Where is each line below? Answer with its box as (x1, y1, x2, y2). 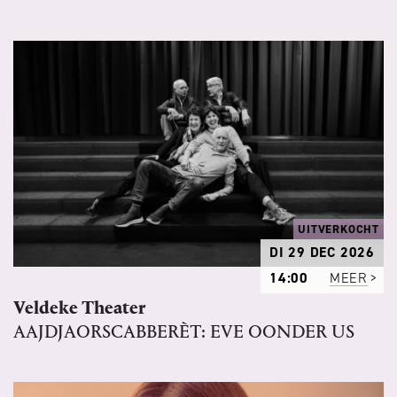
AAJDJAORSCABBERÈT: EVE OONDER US (13, 321, 354, 344)
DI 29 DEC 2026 (269, 243, 375, 262)
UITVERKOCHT (298, 222, 379, 237)
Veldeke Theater (13, 297, 146, 320)
